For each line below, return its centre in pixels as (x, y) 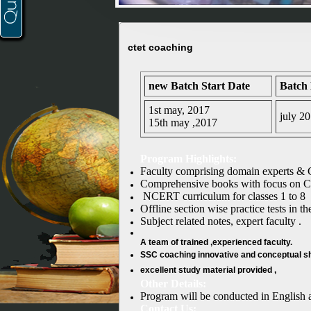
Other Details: (173, 284)
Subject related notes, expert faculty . (220, 221)
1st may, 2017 (179, 110)
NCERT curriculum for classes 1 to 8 (222, 196)
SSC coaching (168, 255)
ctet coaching (160, 47)
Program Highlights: (188, 159)
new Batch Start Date (199, 86)
